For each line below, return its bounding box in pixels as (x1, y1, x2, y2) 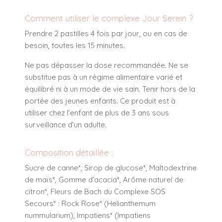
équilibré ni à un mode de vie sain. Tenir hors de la (25, 84, 195, 94)
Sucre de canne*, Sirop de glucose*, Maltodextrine (25, 163, 197, 173)
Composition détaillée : (25, 147, 113, 158)
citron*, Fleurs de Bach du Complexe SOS (25, 187, 166, 197)
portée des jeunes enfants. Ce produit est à (25, 96, 175, 106)
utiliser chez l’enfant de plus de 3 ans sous (25, 108, 169, 118)
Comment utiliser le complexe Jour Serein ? (25, 13, 193, 24)
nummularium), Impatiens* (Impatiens (25, 211, 151, 221)
